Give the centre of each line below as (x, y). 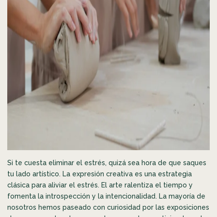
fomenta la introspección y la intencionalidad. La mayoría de (106, 196)
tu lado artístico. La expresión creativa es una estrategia (100, 174)
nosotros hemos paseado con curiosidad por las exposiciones (108, 207)
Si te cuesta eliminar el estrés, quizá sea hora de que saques (107, 163)
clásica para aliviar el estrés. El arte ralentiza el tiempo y (100, 185)
